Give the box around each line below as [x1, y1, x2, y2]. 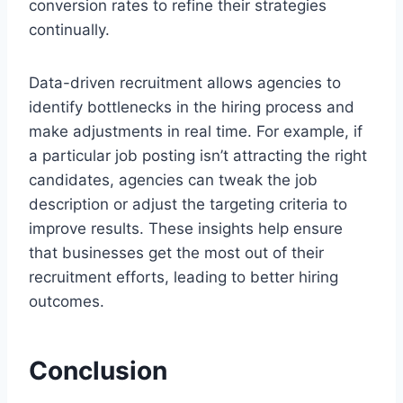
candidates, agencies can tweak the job [29, 171, 318, 190]
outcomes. [29, 292, 104, 311]
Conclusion [29, 355, 167, 387]
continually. [29, 21, 110, 40]
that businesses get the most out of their [29, 244, 324, 263]
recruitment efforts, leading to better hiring [29, 268, 338, 287]
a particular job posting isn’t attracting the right [29, 147, 367, 166]
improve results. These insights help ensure [29, 219, 343, 238]
